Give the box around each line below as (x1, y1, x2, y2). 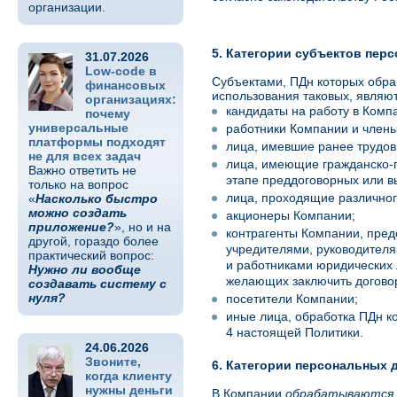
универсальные (27, 121, 128, 135)
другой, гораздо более (27, 234, 159, 248)
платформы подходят (27, 135, 166, 149)
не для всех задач (27, 149, 141, 163)
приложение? (27, 220, 114, 234)
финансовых (84, 78, 166, 92)
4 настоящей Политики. (225, 325, 363, 339)
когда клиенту (84, 369, 172, 383)
